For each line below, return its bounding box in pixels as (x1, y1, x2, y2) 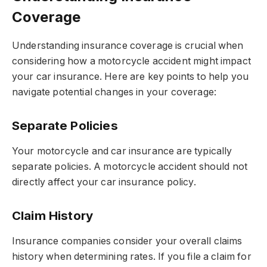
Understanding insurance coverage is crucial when (12, 39, 244, 51)
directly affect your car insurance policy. (12, 176, 196, 188)
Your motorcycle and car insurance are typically (12, 145, 232, 157)
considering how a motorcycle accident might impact (12, 55, 251, 67)
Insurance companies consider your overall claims (12, 235, 243, 247)
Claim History (12, 207, 94, 223)
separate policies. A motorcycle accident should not (12, 160, 248, 172)
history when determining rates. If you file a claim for (12, 250, 252, 262)
